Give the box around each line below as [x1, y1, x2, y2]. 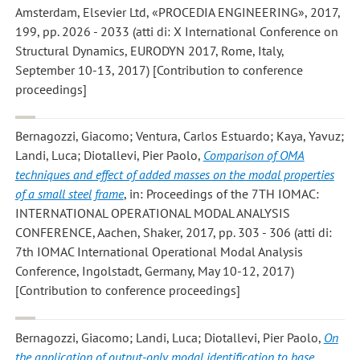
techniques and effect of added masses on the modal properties [14, 166, 334, 183]
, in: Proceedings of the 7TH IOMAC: [123, 186, 319, 202]
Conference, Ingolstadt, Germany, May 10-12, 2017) [14, 263, 294, 280]
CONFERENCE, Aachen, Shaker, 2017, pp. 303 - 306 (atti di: [14, 224, 332, 241]
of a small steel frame [14, 186, 124, 202]
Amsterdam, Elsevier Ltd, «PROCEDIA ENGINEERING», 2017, [14, 4, 341, 21]
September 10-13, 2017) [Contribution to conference [14, 62, 303, 79]
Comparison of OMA [202, 147, 305, 164]
